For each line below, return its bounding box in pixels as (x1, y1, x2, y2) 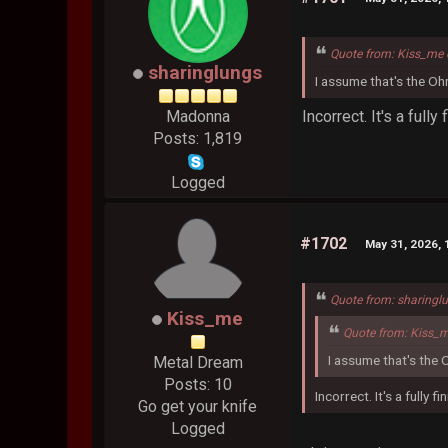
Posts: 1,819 (153, 129, 243, 149)
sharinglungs (148, 61, 263, 85)
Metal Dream (152, 353, 243, 373)
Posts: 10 (163, 375, 232, 395)
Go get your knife (138, 397, 258, 417)
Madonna (165, 107, 230, 127)
